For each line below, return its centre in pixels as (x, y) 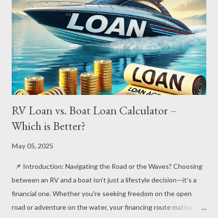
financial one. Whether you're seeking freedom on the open (102, 193)
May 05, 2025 (32, 145)
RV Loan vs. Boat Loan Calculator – (94, 110)
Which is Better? (49, 126)
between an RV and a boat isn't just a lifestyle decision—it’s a (104, 180)
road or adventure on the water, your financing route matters (104, 207)
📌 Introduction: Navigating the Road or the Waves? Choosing (107, 166)
